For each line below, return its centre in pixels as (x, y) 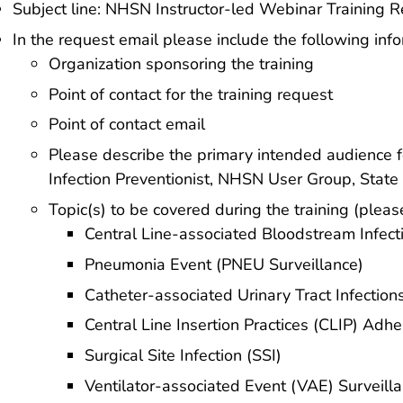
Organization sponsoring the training (181, 63)
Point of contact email (127, 125)
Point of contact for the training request (191, 94)
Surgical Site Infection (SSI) (183, 356)
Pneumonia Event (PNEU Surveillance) (224, 264)
